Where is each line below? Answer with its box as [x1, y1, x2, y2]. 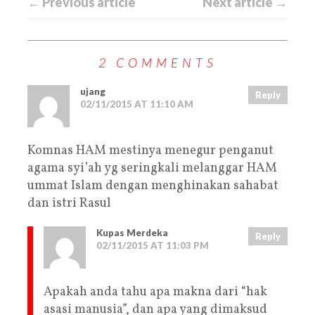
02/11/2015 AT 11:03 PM [96, 239, 209, 251]
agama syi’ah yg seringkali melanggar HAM [27, 159, 277, 177]
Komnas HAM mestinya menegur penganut [27, 141, 274, 160]
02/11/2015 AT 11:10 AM [80, 98, 193, 110]
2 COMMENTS [98, 54, 217, 70]
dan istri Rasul [27, 194, 111, 212]
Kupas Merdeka [96, 226, 168, 238]
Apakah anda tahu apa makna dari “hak [44, 283, 267, 301]
